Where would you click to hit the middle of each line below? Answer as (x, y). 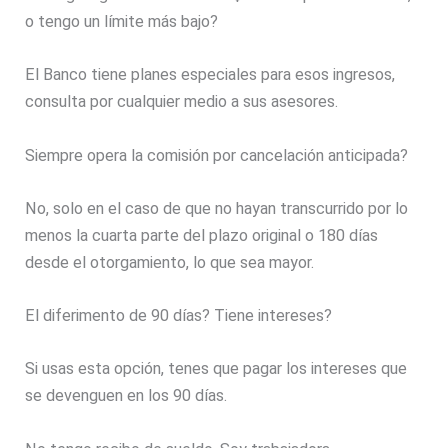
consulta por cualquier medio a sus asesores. (182, 102)
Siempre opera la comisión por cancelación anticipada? (217, 155)
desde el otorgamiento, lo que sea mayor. (170, 262)
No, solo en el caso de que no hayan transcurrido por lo (217, 208)
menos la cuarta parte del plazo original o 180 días (202, 235)
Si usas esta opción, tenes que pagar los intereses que (216, 369)
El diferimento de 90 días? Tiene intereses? (179, 316)
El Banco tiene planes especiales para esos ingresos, (210, 75)
